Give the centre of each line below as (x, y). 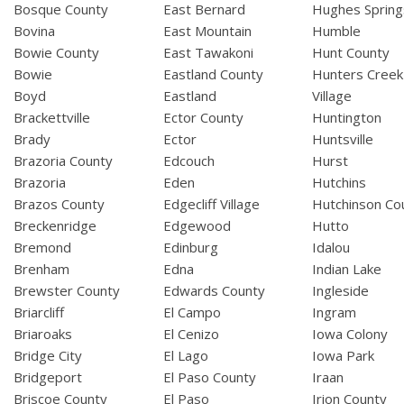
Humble (337, 31)
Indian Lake (347, 269)
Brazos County (59, 204)
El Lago (185, 356)
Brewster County (67, 291)
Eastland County (213, 74)
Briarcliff (39, 312)
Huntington (347, 118)
